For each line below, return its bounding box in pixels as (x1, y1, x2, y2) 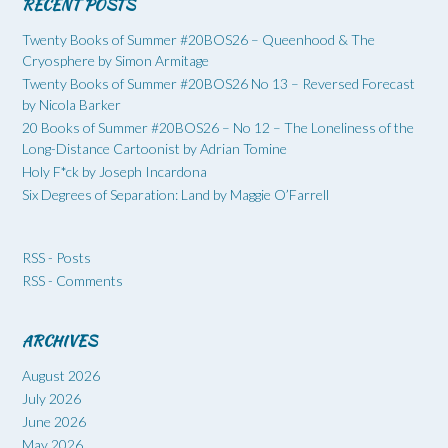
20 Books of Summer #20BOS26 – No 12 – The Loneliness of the (22, 119, 414, 137)
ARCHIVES (22, 330, 97, 353)
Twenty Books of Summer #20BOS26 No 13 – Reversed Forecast (22, 75, 415, 93)
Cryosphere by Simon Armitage (22, 52, 209, 70)
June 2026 (22, 413, 86, 431)
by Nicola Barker (22, 96, 121, 114)
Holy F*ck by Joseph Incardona (22, 163, 207, 181)
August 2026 (22, 367, 100, 385)
